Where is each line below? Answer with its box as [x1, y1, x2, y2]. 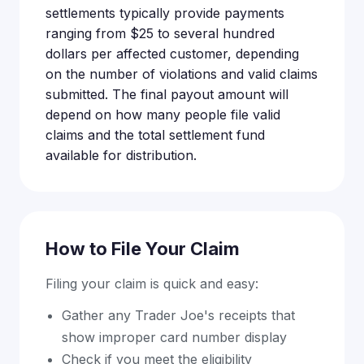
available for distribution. [45, 146, 197, 163]
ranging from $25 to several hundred [45, 24, 275, 41]
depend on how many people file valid [45, 106, 280, 123]
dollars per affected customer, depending [45, 45, 299, 62]
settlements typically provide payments [45, 4, 284, 21]
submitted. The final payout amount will [45, 85, 288, 102]
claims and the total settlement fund [45, 126, 265, 143]
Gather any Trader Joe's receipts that [62, 306, 295, 323]
